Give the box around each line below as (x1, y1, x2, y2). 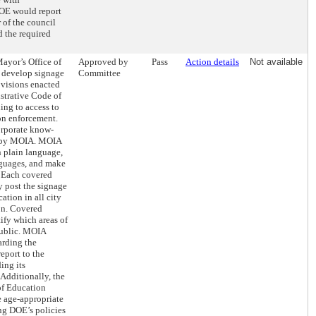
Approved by (78, 56, 128, 67)
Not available (250, 56, 303, 67)
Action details (186, 56, 239, 67)
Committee (78, 68, 121, 78)
